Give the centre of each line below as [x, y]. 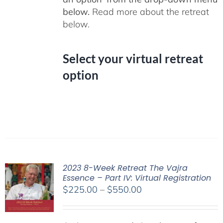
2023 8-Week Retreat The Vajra [125, 168]
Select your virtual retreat [133, 58]
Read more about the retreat [149, 11]
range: [154, 201]
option [80, 75]
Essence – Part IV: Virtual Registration [137, 178]
